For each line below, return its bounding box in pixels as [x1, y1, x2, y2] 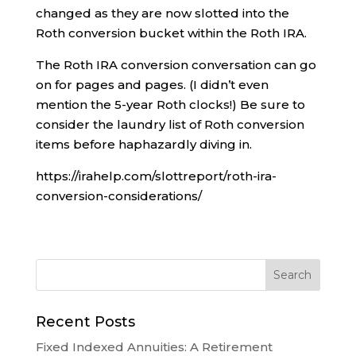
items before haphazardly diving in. [35, 137, 252, 153]
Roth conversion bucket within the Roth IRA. [35, 25, 307, 41]
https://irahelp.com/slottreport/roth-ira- [35, 168, 277, 184]
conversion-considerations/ [35, 188, 202, 204]
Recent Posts [35, 313, 135, 331]
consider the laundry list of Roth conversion [35, 117, 304, 133]
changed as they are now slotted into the [35, 6, 289, 21]
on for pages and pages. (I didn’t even [35, 77, 269, 93]
